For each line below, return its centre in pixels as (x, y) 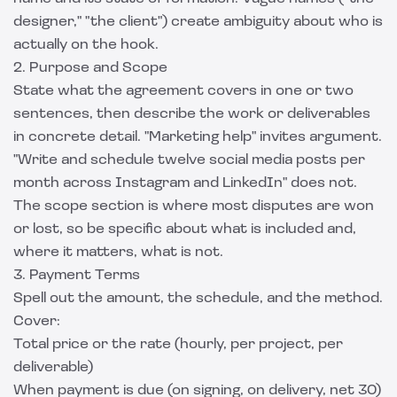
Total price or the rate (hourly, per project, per (178, 345)
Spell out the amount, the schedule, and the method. (198, 299)
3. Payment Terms (77, 276)
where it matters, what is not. (118, 253)
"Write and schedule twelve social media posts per (189, 160)
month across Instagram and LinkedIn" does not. (185, 183)
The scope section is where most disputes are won (194, 206)
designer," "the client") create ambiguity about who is (198, 22)
